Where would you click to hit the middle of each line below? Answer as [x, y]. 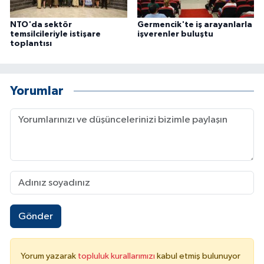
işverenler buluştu [175, 34]
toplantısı [31, 44]
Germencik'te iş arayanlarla [194, 25]
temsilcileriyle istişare [55, 34]
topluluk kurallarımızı [117, 256]
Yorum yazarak [49, 256]
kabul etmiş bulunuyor [199, 256]
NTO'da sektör [41, 25]
